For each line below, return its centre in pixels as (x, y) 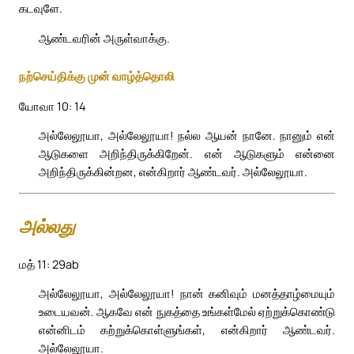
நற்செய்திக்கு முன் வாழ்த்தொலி (97, 76)
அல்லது (47, 228)
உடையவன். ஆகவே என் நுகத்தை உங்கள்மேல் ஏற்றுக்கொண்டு (187, 312)
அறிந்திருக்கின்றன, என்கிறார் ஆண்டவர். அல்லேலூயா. (173, 172)
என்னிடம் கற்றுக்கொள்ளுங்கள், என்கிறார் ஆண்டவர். (187, 330)
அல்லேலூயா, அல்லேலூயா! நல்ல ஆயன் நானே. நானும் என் (187, 136)
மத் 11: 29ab (49, 264)
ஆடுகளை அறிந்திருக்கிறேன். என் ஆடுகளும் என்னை (187, 154)
